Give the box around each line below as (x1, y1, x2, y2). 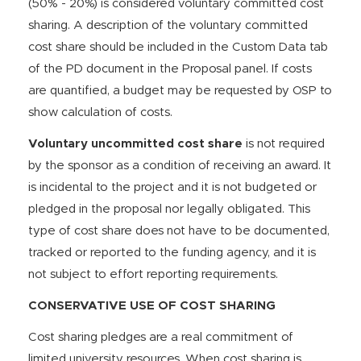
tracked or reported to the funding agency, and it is (28, 247, 316, 259)
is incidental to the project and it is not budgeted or (28, 181, 317, 193)
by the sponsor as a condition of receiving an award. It (28, 160, 331, 172)
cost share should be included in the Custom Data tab (28, 41, 328, 53)
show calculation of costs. (28, 106, 172, 118)
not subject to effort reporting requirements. (28, 268, 278, 280)
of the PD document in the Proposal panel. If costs (28, 63, 312, 75)
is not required (243, 138, 325, 150)
